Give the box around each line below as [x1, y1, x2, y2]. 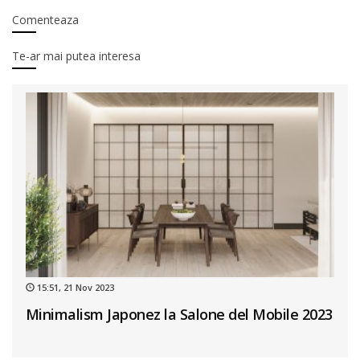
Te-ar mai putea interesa [12, 47, 141, 63]
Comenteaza [12, 11, 79, 27]
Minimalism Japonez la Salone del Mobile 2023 [25, 305, 333, 325]
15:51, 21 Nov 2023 [34, 281, 114, 294]
